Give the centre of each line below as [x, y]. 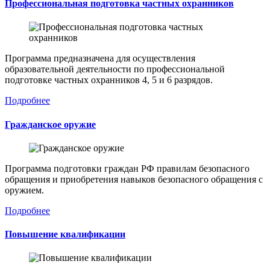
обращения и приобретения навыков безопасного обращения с [134, 179]
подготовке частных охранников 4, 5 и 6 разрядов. [109, 80]
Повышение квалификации [65, 234]
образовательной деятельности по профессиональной [115, 69]
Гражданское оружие [50, 124]
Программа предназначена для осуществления [100, 58]
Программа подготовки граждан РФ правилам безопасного [127, 168]
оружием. [24, 190]
